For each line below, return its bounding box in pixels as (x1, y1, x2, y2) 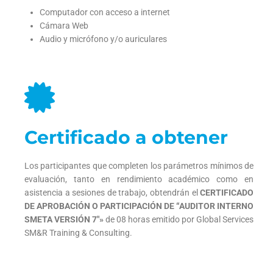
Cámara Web (40, 21, 88, 31)
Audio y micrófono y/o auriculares (40, 34, 167, 44)
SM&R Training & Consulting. (24, 228, 132, 238)
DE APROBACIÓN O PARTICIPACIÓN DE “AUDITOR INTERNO (24, 201, 254, 211)
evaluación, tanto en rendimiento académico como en (24, 174, 254, 185)
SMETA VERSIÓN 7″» (24, 214, 104, 225)
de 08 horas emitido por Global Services (104, 214, 254, 225)
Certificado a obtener (24, 126, 228, 149)
